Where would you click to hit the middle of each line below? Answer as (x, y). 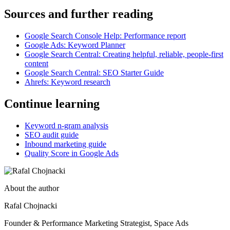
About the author (32, 188)
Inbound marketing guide (65, 144)
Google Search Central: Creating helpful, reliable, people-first (124, 54)
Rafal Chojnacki (31, 205)
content (36, 63)
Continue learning (52, 103)
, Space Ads (169, 223)
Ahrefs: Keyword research (68, 82)
